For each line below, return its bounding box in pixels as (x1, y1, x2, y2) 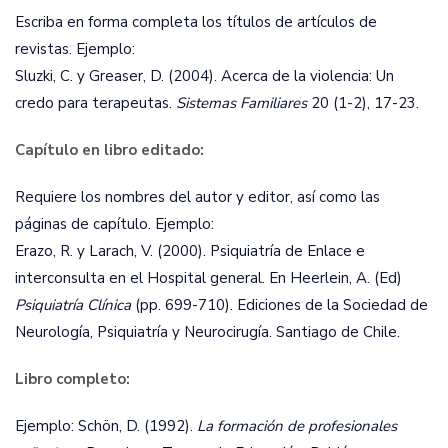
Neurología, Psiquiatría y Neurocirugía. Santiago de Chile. (15, 322, 400, 342)
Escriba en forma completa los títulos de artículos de (15, 12, 377, 32)
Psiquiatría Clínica (15, 295, 131, 315)
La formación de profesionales (197, 416, 397, 436)
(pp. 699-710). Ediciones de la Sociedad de (131, 295, 428, 315)
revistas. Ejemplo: (15, 39, 135, 59)
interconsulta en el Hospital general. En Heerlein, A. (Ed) (15, 268, 402, 288)
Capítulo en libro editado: (15, 140, 204, 160)
